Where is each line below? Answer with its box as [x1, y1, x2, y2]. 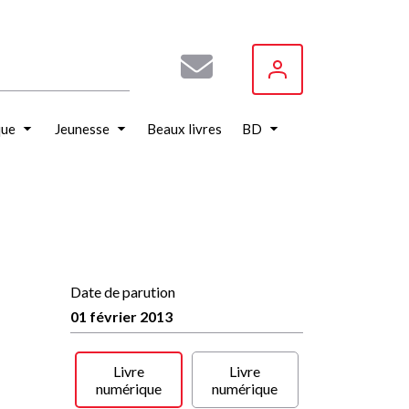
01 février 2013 [70, 308, 173, 325]
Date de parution [70, 283, 175, 300]
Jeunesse [55, 121, 110, 137]
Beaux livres [146, 121, 222, 137]
